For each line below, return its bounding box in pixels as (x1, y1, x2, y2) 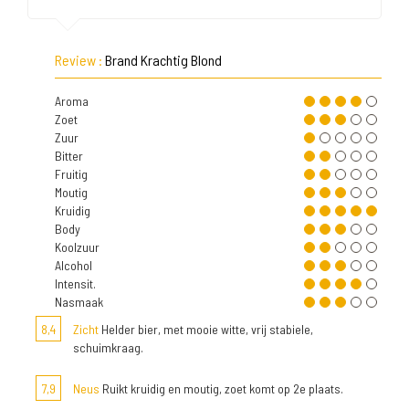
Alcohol (55, 257, 92, 273)
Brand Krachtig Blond (105, 51, 222, 68)
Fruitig (55, 166, 88, 182)
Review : (55, 51, 105, 68)
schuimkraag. (73, 340, 143, 355)
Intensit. (55, 276, 96, 291)
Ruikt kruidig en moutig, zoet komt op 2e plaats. (100, 381, 343, 396)
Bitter (55, 148, 83, 163)
